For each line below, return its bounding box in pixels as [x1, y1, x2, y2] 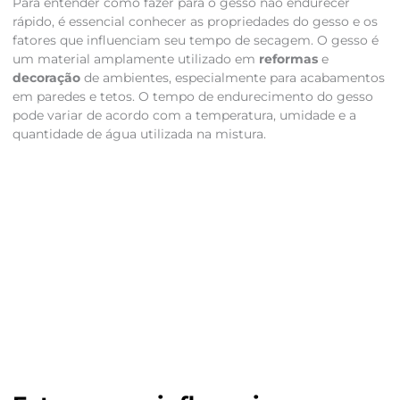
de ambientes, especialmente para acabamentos [79, 71, 385, 86]
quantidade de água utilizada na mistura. [12, 127, 266, 142]
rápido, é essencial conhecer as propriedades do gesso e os [12, 14, 378, 29]
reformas [258, 52, 318, 67]
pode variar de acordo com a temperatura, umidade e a [12, 108, 356, 123]
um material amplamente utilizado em [12, 52, 259, 67]
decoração [12, 71, 80, 86]
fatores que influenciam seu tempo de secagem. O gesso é [12, 33, 379, 48]
